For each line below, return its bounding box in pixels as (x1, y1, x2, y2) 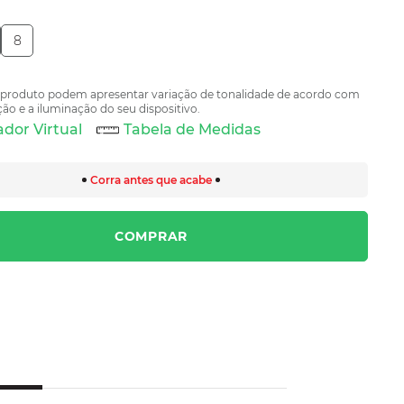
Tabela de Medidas (124, 121, 261, 138)
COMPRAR (115, 227, 188, 244)
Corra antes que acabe (90, 173, 212, 187)
